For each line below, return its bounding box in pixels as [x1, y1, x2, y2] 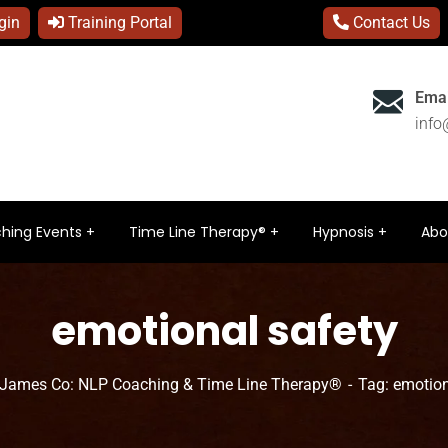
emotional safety [50, 303, 398, 359]
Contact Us [349, 13, 430, 32]
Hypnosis [313, 222, 374, 242]
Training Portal [64, 13, 172, 32]
